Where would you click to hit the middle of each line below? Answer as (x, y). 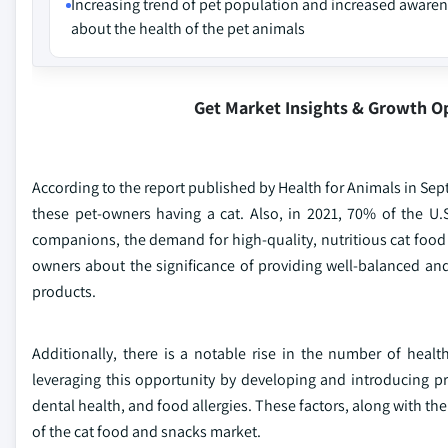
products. (64, 291)
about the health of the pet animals (188, 28)
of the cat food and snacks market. (146, 431)
